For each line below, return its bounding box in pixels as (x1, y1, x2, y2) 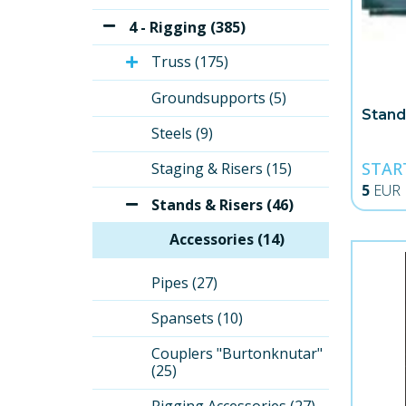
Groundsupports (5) (151, 88, 286, 109)
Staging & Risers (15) (151, 159, 292, 179)
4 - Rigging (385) (129, 16, 246, 37)
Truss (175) (151, 52, 228, 72)
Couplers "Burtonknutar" (151, 343, 326, 364)
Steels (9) (151, 123, 213, 144)
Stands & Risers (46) (151, 194, 294, 215)
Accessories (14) (169, 229, 285, 250)
